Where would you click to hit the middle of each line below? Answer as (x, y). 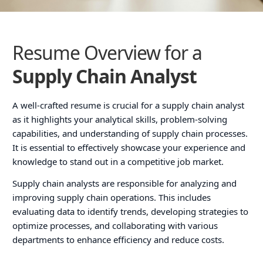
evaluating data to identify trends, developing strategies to (131, 211)
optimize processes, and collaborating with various (115, 225)
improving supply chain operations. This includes (112, 197)
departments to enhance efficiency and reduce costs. (119, 239)
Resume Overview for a (107, 53)
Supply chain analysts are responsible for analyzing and (125, 183)
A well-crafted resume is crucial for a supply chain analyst (129, 105)
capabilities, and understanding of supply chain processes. (130, 133)
